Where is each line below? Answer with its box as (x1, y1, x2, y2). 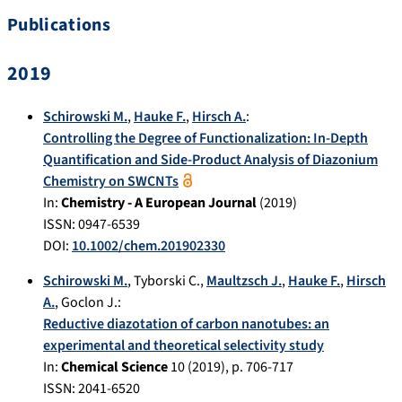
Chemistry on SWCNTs (43, 171, 179, 192)
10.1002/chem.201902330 (72, 236, 225, 257)
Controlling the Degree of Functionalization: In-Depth (43, 128, 368, 149)
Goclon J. (61, 293, 118, 313)
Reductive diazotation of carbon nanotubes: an (43, 314, 329, 335)
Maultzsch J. (206, 271, 282, 292)
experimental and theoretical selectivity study (43, 336, 324, 356)
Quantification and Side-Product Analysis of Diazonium (43, 150, 378, 170)
